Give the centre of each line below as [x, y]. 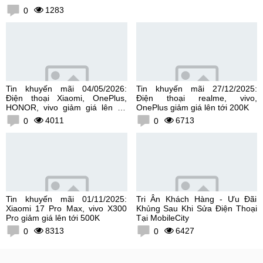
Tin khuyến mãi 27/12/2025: [196, 88]
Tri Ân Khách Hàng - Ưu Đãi [196, 199]
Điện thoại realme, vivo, [196, 98]
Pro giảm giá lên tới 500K [53, 218]
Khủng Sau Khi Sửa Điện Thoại [196, 208]
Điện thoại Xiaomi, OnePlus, [66, 98]
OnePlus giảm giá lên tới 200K [192, 107]
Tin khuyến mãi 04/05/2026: [66, 88]
